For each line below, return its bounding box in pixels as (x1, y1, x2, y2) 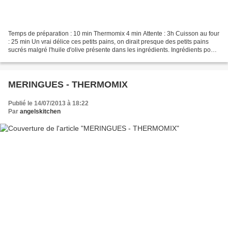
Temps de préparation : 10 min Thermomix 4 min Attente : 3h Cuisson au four (8, 30, 219, 38)
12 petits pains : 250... (8, 54, 68, 62)
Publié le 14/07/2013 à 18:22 (8, 100, 89, 107)
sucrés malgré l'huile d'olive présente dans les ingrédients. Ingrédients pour (8, 46, 216, 54)
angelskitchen (20, 108, 61, 116)
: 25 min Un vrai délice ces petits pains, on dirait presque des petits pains (8, 38, 209, 46)
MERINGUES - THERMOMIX (8, 79, 128, 90)
